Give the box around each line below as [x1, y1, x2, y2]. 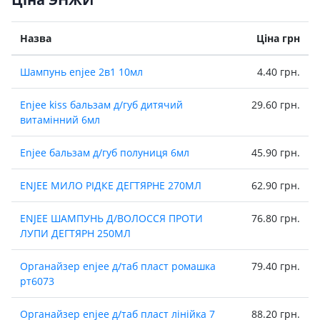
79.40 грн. [251, 259, 300, 273]
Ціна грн [256, 31, 300, 45]
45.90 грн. [251, 146, 300, 159]
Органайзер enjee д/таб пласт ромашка [20, 259, 216, 273]
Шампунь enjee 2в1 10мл [20, 65, 143, 79]
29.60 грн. [251, 98, 300, 111]
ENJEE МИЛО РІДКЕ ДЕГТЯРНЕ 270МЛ [20, 179, 201, 192]
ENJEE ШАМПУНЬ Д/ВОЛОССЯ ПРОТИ [20, 211, 203, 225]
